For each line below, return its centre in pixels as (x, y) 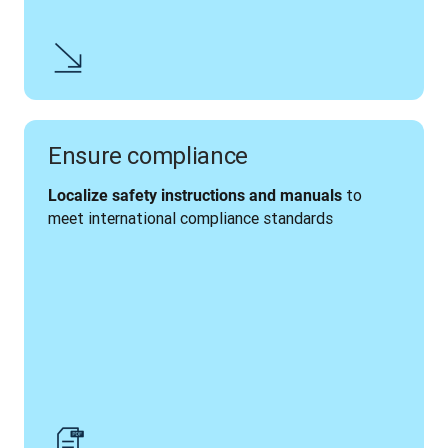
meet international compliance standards (190, 218)
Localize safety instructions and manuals (195, 195)
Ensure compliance (148, 155)
